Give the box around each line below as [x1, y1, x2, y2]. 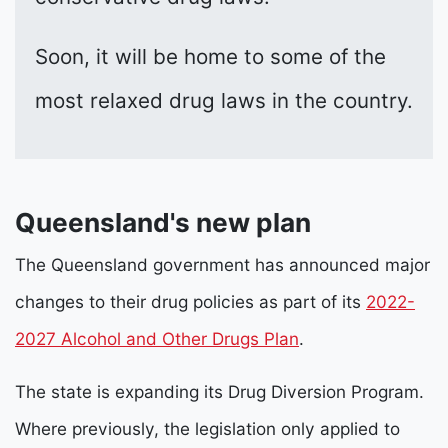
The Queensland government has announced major [15, 254, 430, 276]
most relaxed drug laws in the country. [35, 88, 413, 114]
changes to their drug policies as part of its [15, 291, 366, 313]
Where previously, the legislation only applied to [15, 418, 400, 440]
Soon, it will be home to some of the [35, 44, 386, 70]
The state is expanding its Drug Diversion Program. [15, 381, 424, 403]
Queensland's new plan [15, 207, 311, 239]
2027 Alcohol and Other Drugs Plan [15, 328, 299, 350]
